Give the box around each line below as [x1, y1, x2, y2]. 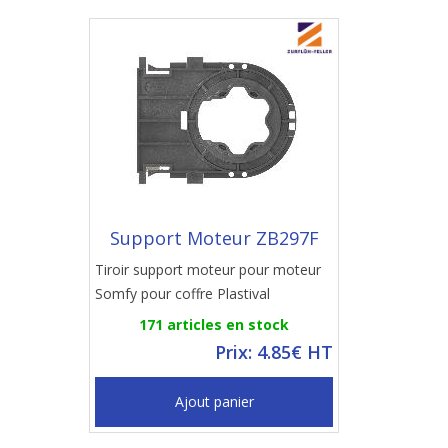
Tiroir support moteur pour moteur [95, 260, 321, 279]
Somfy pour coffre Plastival [95, 284, 270, 303]
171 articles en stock [139, 315, 289, 334]
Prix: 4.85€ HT [215, 340, 333, 364]
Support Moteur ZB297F [109, 226, 319, 250]
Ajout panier [174, 392, 254, 411]
